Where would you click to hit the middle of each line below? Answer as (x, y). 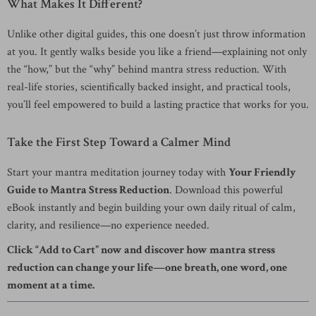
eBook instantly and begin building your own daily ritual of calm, (151, 208)
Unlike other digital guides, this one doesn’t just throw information (156, 34)
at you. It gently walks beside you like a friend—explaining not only (157, 52)
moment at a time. (51, 285)
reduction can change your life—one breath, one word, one (147, 268)
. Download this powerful (226, 190)
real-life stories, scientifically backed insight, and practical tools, (149, 87)
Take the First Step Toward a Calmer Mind (119, 142)
